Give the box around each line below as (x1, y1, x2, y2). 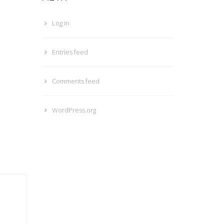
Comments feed (51, 76, 99, 85)
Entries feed (51, 47, 88, 56)
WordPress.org (51, 105, 96, 114)
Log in (51, 18, 69, 27)
